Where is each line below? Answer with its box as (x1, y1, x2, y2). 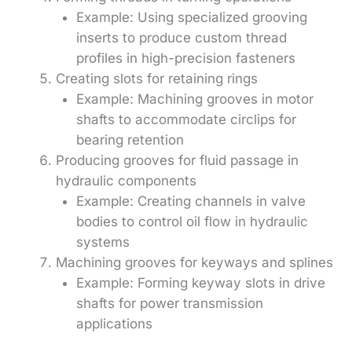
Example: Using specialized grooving (75, 9, 307, 25)
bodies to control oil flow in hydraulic (75, 213, 308, 229)
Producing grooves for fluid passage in (56, 152, 299, 168)
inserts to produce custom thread (75, 29, 287, 46)
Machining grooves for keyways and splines (56, 254, 333, 270)
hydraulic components (56, 172, 196, 189)
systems (75, 233, 130, 250)
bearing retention (75, 131, 184, 148)
